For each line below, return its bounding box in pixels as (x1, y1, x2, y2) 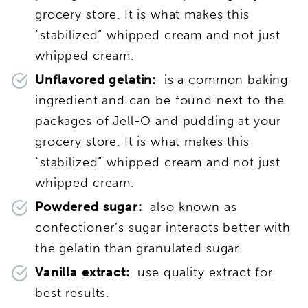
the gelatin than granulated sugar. (35, 240, 242, 256)
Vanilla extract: (35, 264, 134, 280)
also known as (142, 199, 237, 214)
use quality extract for (133, 264, 273, 280)
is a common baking (156, 71, 289, 87)
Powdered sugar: (35, 199, 142, 214)
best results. (35, 285, 110, 300)
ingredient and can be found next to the (35, 92, 285, 108)
